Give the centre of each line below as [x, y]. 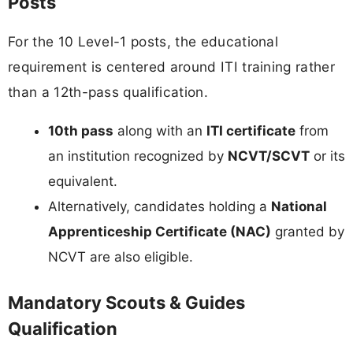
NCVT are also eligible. [121, 257]
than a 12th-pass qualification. [108, 92]
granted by [308, 232]
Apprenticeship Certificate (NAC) [160, 232]
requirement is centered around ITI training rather [172, 67]
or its [327, 156]
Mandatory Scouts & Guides [126, 302]
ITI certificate [251, 131]
